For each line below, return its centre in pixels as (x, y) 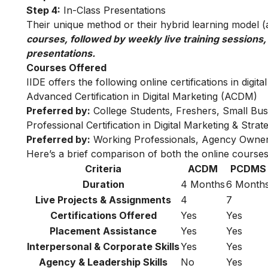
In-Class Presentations (113, 10)
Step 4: (43, 10)
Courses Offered (66, 67)
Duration (103, 184)
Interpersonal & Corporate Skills (103, 246)
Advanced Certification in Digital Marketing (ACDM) (142, 96)
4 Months (203, 184)
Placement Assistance (103, 231)
